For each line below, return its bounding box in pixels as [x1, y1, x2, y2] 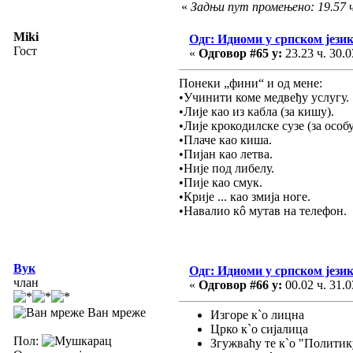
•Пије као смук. [179, 175, 262, 189]
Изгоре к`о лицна [210, 307, 304, 321]
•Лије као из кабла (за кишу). [179, 104, 334, 118]
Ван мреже [84, 305, 146, 319]
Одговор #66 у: [199, 277, 282, 292]
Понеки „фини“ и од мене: [179, 76, 322, 90]
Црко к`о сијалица [210, 321, 308, 336]
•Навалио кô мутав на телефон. [179, 203, 347, 217]
